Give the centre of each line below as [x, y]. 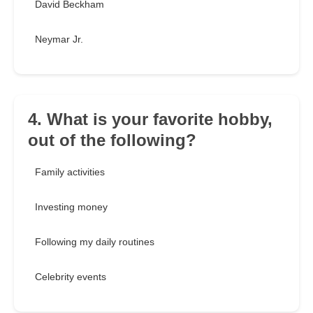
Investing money [71, 207]
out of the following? [112, 140]
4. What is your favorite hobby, [150, 119]
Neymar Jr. [59, 39]
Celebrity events [71, 277]
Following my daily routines [95, 242]
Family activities [70, 172]
